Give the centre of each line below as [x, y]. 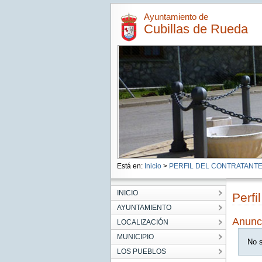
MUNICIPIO [135, 237]
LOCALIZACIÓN [142, 222]
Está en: [130, 166]
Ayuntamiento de [176, 17]
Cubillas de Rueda [196, 29]
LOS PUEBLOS [141, 251]
